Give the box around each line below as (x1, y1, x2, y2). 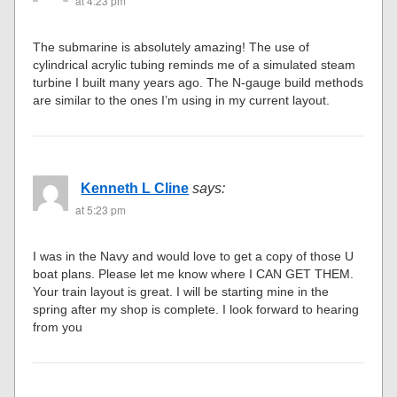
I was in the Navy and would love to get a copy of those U (33, 248, 354, 263)
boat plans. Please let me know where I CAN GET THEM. (33, 266, 354, 281)
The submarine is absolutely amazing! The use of (33, 39, 310, 54)
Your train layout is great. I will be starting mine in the (33, 284, 330, 299)
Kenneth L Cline (81, 180, 190, 196)
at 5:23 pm (75, 201, 127, 217)
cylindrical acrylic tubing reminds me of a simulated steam (33, 57, 356, 72)
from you (33, 319, 83, 334)
